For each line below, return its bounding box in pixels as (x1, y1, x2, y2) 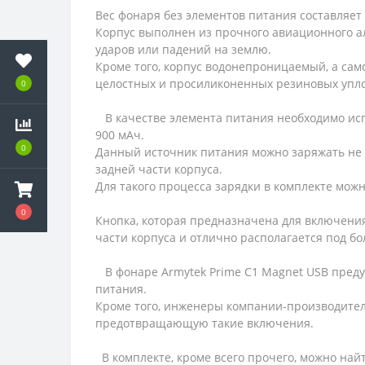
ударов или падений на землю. (95, 42, 275, 57)
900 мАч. (95, 127, 147, 143)
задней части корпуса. (95, 161, 226, 177)
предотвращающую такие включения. (95, 315, 317, 331)
